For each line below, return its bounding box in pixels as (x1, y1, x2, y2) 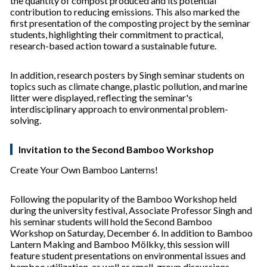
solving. (10, 114, 41, 126)
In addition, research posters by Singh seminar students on (10, 69, 244, 81)
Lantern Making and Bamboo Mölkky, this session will (10, 238, 229, 250)
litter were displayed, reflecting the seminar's (10, 92, 193, 104)
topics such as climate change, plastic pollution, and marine (10, 80, 247, 92)
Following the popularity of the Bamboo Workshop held (10, 193, 237, 205)
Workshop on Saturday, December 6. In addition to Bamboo (10, 227, 253, 239)
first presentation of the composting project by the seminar (10, 17, 250, 29)
